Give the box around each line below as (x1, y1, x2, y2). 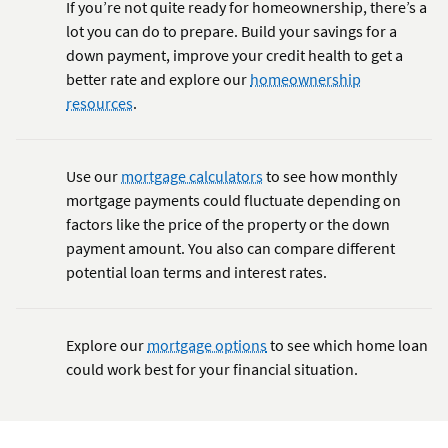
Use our (66, 165, 121, 186)
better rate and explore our (66, 68, 250, 89)
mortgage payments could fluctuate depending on (66, 189, 401, 210)
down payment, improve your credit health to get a (66, 44, 403, 65)
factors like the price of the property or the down (66, 213, 390, 234)
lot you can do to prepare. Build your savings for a (66, 20, 397, 41)
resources (66, 92, 133, 113)
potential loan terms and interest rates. (66, 261, 327, 282)
